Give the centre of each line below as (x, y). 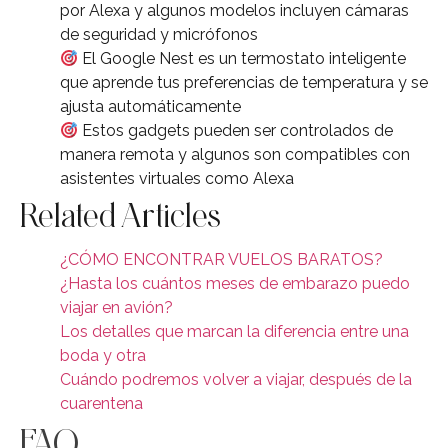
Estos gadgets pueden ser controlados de (236, 130)
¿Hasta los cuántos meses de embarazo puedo (235, 283)
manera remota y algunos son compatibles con (235, 154)
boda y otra (103, 355)
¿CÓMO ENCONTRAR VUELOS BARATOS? (221, 259)
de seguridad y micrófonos (159, 34)
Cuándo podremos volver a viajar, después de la (236, 379)
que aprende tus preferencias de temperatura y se (244, 82)
